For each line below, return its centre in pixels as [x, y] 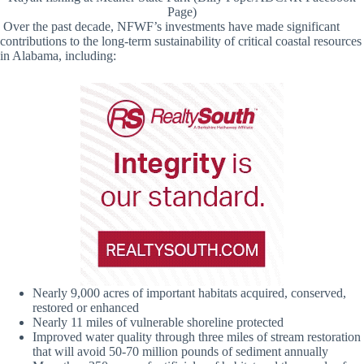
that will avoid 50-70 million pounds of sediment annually [182, 351]
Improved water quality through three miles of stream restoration [197, 336]
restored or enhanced [86, 307]
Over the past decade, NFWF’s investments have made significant [171, 26]
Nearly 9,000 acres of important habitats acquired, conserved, [189, 292]
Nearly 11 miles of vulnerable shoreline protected [158, 322]
